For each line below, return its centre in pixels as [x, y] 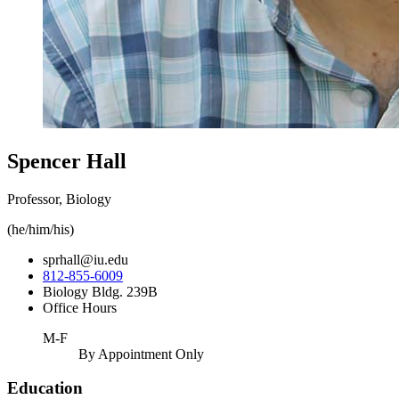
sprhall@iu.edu [85, 259]
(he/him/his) [41, 229]
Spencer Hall [67, 161]
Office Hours [80, 307]
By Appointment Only [141, 354]
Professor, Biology [59, 199]
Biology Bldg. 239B [100, 291]
